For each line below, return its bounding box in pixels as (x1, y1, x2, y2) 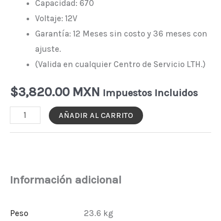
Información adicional (10, 173, 121, 187)
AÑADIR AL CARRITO (58, 110, 133, 120)
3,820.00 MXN (18, 85, 100, 100)
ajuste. (35, 44, 61, 54)
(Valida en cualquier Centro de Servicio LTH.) (35, 59, 206, 70)
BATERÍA (9, 108, 41, 118)
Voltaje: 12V (35, 13, 77, 24)
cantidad (9, 184, 44, 195)
